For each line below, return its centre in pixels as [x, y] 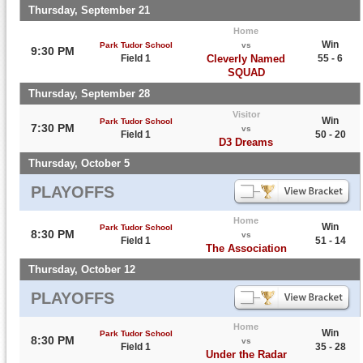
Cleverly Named [246, 59]
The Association [246, 248]
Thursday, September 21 [90, 10]
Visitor [246, 114]
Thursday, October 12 [82, 269]
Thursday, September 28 [90, 94]
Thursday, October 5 [79, 163]
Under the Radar [246, 354]
